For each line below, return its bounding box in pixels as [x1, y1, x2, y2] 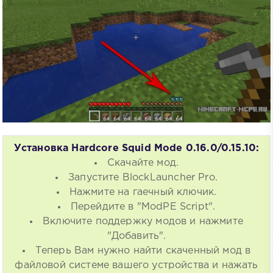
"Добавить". [107, 231, 166, 241]
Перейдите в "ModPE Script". [70, 202, 216, 211]
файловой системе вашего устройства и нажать [15, 260, 258, 270]
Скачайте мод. [107, 158, 179, 168]
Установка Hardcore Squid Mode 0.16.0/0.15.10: [13, 143, 260, 153]
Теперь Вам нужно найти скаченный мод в [35, 246, 251, 255]
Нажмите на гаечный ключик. [69, 187, 217, 197]
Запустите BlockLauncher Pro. [68, 172, 218, 182]
